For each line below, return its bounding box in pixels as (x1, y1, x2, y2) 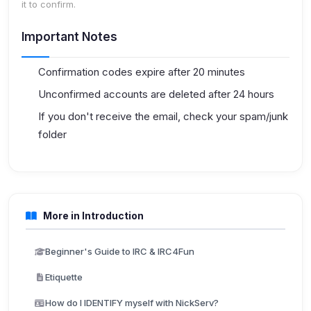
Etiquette (45, 271, 83, 283)
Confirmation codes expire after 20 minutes (38, 65, 245, 78)
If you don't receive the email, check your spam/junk (38, 110, 288, 123)
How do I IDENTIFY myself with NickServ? (45, 297, 219, 308)
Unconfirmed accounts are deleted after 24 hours (38, 87, 274, 101)
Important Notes (22, 30, 117, 44)
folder (38, 128, 67, 141)
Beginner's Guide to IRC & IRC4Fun (45, 246, 194, 257)
